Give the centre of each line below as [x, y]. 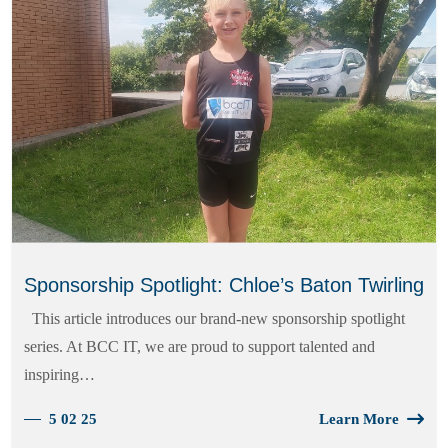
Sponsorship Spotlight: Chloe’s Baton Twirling [224, 284]
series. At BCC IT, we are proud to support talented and [199, 346]
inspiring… [59, 374]
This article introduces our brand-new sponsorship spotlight [214, 318]
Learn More [359, 418]
